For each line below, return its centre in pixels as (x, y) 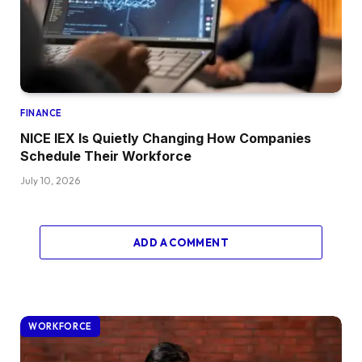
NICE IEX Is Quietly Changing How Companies (166, 138)
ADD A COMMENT (181, 242)
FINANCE (41, 113)
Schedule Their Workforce (106, 156)
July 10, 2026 (50, 180)
